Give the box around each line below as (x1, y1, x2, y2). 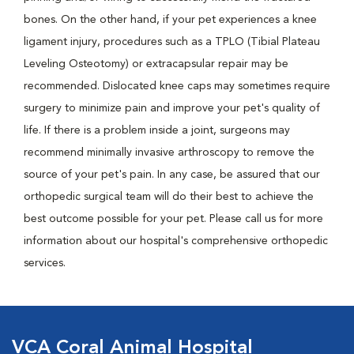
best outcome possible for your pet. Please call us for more (24, 213, 323, 224)
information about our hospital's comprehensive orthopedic (24, 235, 328, 247)
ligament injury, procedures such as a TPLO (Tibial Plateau (24, 36, 320, 47)
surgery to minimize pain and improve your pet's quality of (24, 103, 320, 114)
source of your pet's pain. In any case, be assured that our (24, 169, 320, 180)
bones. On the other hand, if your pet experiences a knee (24, 14, 317, 25)
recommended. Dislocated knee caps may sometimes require (24, 81, 330, 92)
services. (24, 258, 66, 269)
